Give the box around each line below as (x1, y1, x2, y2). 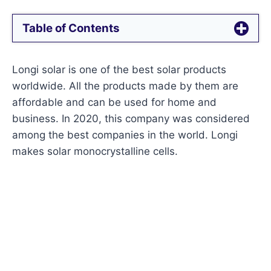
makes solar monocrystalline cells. (12, 145, 178, 158)
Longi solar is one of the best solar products (12, 64, 227, 76)
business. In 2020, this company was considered (12, 113, 250, 125)
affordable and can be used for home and (12, 96, 217, 109)
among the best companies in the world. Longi (12, 129, 238, 142)
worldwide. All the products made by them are (12, 80, 239, 93)
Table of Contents (22, 21, 120, 36)
